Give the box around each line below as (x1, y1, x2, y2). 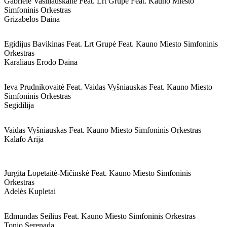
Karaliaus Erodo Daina (4, 58, 78, 66)
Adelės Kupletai (4, 187, 56, 196)
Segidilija (4, 101, 34, 109)
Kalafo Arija (4, 135, 44, 143)
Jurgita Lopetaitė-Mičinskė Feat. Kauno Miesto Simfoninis (4, 169, 191, 177)
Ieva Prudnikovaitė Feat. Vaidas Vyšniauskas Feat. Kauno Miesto (4, 83, 212, 91)
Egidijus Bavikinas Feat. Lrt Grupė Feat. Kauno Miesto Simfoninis (4, 40, 218, 48)
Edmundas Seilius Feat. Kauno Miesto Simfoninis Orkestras (4, 212, 196, 220)
